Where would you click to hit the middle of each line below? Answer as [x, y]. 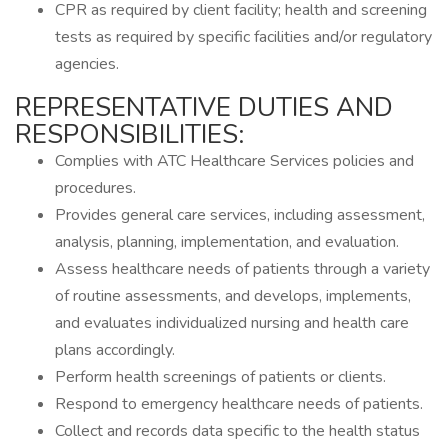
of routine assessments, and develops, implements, [233, 296]
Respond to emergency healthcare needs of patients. [239, 404]
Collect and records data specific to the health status [237, 431]
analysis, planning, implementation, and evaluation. [227, 242]
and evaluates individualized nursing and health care [232, 323]
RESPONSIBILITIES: [129, 134]
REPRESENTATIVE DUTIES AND [204, 107]
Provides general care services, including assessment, [240, 215]
